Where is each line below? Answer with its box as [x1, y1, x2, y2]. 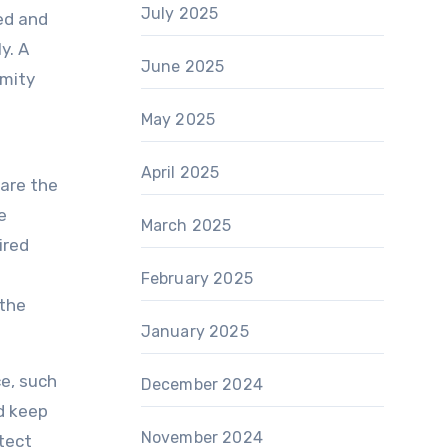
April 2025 [140, 163, 220, 182]
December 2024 [140, 375, 264, 394]
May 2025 [140, 110, 216, 129]
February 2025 [140, 269, 254, 288]
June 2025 [140, 57, 225, 76]
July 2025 [140, 4, 219, 23]
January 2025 [140, 322, 249, 341]
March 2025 [140, 216, 232, 235]
